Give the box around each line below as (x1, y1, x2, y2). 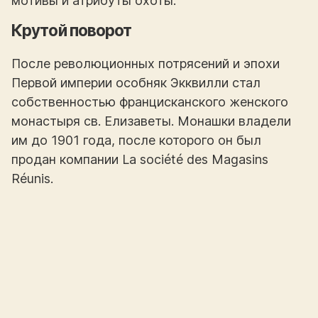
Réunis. (11, 171, 53, 187)
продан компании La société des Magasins (11, 152, 268, 168)
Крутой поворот (11, 20, 132, 40)
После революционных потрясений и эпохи (11, 56, 280, 72)
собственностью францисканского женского (11, 94, 288, 110)
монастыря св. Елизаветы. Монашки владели (11, 114, 291, 129)
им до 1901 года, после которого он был (11, 133, 261, 148)
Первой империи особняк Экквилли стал (11, 75, 261, 91)
